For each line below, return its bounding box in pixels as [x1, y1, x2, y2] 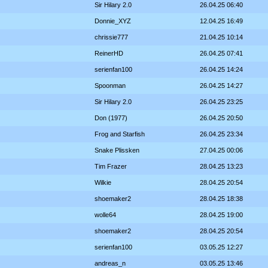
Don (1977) [95, 114, 127, 122]
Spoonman [95, 82, 126, 90]
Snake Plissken [95, 147, 139, 154]
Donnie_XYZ [95, 17, 131, 25]
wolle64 [95, 211, 116, 219]
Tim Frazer [95, 163, 127, 170]
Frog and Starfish [95, 130, 145, 138]
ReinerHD [95, 50, 123, 57]
